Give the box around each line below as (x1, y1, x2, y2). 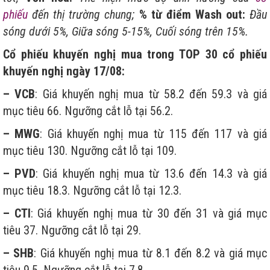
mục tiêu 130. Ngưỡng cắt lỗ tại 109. (3, 143, 177, 158)
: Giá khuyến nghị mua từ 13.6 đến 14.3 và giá (36, 166, 268, 181)
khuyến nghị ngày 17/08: (3, 63, 125, 78)
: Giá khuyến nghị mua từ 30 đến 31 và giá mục (30, 206, 268, 221)
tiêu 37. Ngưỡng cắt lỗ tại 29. (3, 222, 141, 237)
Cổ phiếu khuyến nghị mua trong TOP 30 (3, 46, 223, 61)
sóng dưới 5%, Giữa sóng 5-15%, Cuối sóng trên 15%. (3, 24, 248, 39)
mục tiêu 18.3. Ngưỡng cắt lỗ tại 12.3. (3, 183, 181, 198)
